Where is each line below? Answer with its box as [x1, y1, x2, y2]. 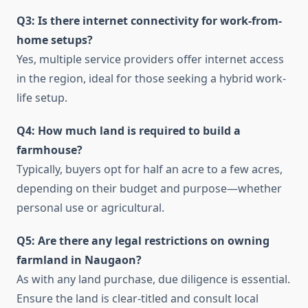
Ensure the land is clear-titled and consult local [16, 291, 258, 307]
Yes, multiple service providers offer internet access [16, 52, 284, 67]
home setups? [16, 32, 93, 48]
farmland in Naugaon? [16, 252, 142, 268]
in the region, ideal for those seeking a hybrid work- [16, 71, 286, 87]
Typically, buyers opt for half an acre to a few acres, [16, 162, 283, 177]
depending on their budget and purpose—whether [16, 181, 282, 197]
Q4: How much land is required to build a [16, 123, 241, 139]
